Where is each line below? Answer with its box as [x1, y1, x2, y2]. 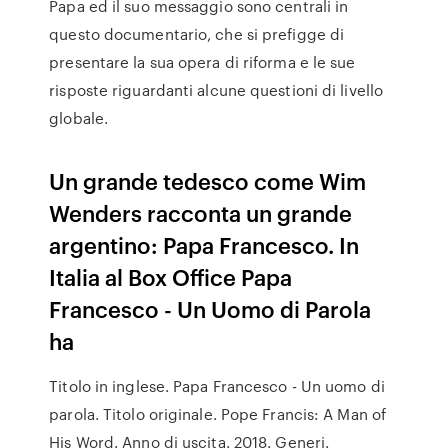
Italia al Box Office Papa [49, 261, 293, 292]
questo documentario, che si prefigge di [49, 23, 345, 45]
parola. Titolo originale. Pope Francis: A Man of [49, 403, 387, 425]
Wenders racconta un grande [49, 197, 353, 228]
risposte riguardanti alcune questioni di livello [49, 79, 384, 101]
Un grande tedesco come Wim [49, 165, 367, 196]
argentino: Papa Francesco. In [49, 229, 360, 260]
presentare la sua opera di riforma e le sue [49, 51, 356, 73]
